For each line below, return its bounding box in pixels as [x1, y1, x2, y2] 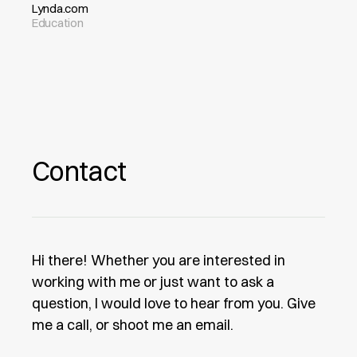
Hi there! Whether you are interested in [32, 251, 285, 270]
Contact [32, 155, 127, 189]
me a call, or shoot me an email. [32, 316, 233, 335]
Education [32, 15, 84, 31]
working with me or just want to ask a [32, 273, 274, 292]
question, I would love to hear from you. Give [32, 294, 316, 313]
